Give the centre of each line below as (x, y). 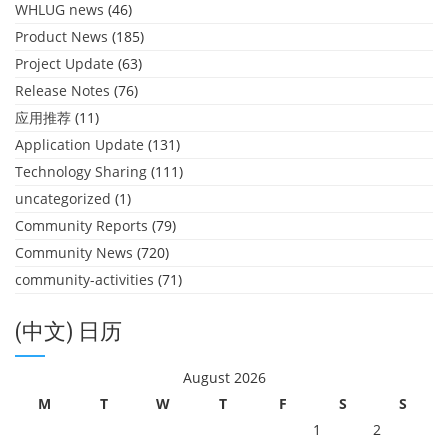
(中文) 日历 (68, 331)
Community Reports (81, 225)
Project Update (64, 63)
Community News (74, 252)
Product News (61, 36)
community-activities (84, 279)
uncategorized (63, 198)
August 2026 (224, 377)
